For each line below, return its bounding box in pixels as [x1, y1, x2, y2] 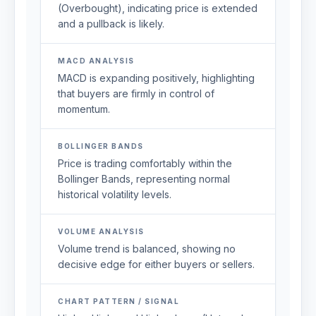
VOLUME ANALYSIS [58, 227, 145, 236]
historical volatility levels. [58, 188, 171, 200]
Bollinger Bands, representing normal [58, 173, 230, 185]
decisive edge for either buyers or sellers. [58, 258, 255, 270]
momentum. [58, 103, 110, 115]
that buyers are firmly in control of [58, 87, 214, 99]
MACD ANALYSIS [58, 56, 135, 65]
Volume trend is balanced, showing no [58, 243, 236, 255]
